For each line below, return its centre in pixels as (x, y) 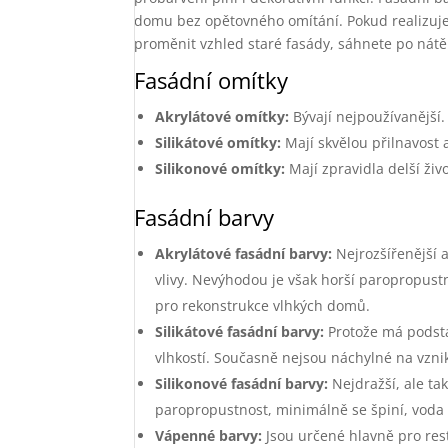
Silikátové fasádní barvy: (240, 331)
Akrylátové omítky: (222, 116)
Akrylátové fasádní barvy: (244, 253)
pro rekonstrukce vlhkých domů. (263, 305)
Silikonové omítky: (220, 168)
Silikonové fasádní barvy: (242, 383)
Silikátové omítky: (218, 142)
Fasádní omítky (211, 80)
